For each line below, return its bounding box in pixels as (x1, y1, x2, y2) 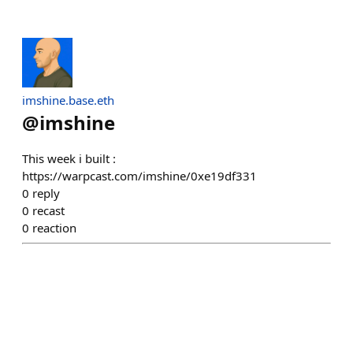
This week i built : (22, 150, 116, 167)
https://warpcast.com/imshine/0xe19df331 (22, 168, 257, 184)
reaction (32, 220, 76, 236)
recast (32, 203, 65, 219)
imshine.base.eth (22, 92, 114, 109)
